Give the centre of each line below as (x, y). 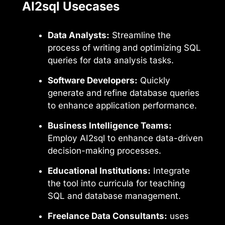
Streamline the (140, 35)
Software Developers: (93, 81)
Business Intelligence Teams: (110, 126)
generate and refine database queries (124, 93)
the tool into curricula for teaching (116, 184)
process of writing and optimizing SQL (124, 48)
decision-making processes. (104, 151)
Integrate (170, 171)
